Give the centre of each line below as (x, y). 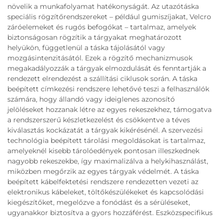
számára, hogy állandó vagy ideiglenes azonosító (91, 99)
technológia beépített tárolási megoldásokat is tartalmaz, (106, 141)
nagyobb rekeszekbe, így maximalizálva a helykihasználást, (108, 161)
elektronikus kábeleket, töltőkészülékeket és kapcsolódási (106, 192)
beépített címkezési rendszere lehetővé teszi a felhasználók (108, 89)
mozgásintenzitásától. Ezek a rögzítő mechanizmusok (100, 58)
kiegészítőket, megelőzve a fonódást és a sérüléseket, (99, 203)
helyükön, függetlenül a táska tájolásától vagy (86, 48)
